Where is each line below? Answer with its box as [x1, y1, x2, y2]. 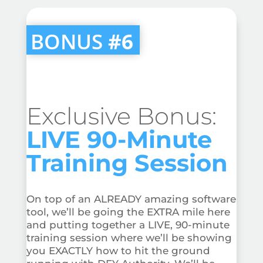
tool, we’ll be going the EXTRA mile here [26, 205, 230, 218]
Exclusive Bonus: [26, 101, 217, 130]
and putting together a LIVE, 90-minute [26, 218, 230, 231]
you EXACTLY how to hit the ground [26, 244, 210, 257]
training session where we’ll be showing [26, 231, 232, 244]
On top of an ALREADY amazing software [26, 193, 236, 205]
